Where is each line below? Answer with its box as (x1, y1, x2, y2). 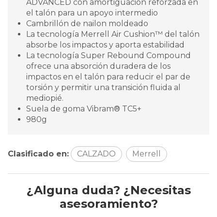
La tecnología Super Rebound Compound (26, 50, 191, 60)
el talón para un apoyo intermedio (26, 8, 158, 17)
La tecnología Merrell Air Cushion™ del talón (26, 29, 200, 39)
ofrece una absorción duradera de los (26, 61, 170, 71)
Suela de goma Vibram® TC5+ (26, 104, 141, 113)
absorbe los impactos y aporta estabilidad (26, 40, 185, 49)
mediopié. (26, 93, 63, 103)
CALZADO (77, 149, 116, 158)
